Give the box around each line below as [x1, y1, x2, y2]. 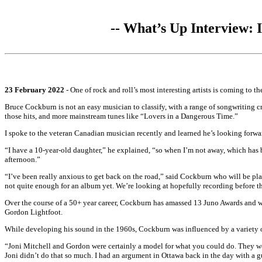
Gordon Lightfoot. [5, 208, 63, 216]
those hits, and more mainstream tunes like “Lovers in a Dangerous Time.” [5, 112, 238, 120]
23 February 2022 [5, 85, 64, 94]
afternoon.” [5, 155, 40, 164]
